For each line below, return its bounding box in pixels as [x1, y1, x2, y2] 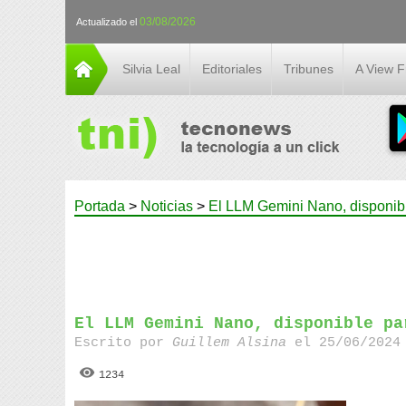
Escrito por [74, 335, 173, 351]
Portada [74, 198, 125, 214]
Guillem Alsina [172, 335, 287, 351]
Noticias [140, 198, 193, 214]
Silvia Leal [122, 62, 180, 76]
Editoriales [202, 62, 262, 76]
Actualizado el [76, 16, 140, 27]
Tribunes [284, 62, 333, 76]
